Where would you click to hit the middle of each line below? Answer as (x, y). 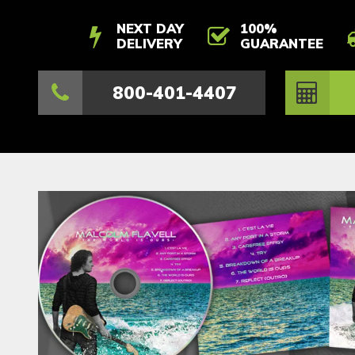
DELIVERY (149, 44)
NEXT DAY (150, 29)
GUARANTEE (282, 44)
